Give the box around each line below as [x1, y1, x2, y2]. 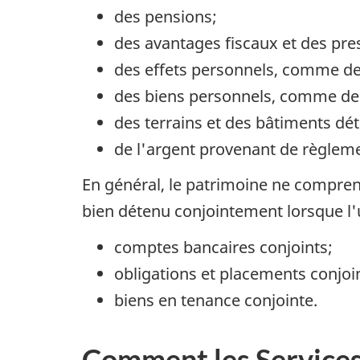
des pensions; [114, 5, 217, 27]
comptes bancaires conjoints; [114, 235, 333, 258]
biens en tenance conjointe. [114, 288, 317, 311]
